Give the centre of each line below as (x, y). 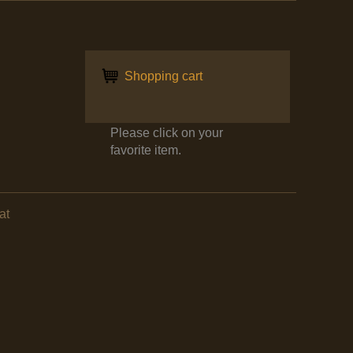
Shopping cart (162, 76)
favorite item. (146, 150)
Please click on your (167, 133)
